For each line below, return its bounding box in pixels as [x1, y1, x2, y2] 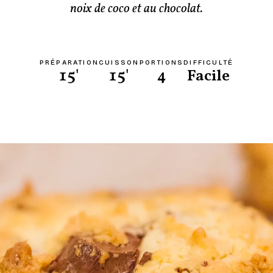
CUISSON [99, 58, 140, 66]
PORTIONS [139, 58, 184, 66]
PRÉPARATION [39, 58, 99, 66]
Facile [187, 65, 230, 87]
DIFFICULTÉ [183, 58, 234, 66]
